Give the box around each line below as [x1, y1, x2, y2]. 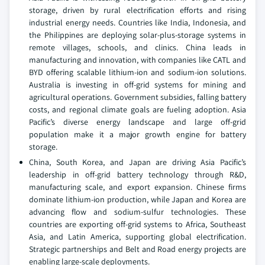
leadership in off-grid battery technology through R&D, [29, 169, 246, 180]
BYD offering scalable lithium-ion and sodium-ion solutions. [29, 67, 246, 77]
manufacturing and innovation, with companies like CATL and [29, 54, 246, 65]
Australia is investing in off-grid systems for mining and [29, 79, 246, 90]
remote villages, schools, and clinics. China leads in [29, 42, 246, 53]
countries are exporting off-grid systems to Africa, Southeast [29, 219, 246, 230]
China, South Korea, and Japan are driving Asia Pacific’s [29, 157, 246, 167]
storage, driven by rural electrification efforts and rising [29, 5, 246, 15]
